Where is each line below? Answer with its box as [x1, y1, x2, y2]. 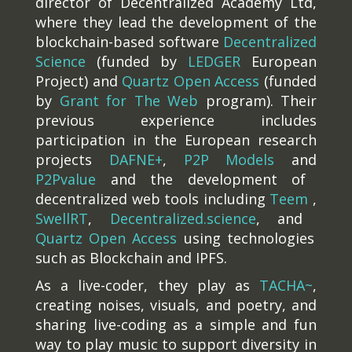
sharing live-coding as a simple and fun [35, 315, 317, 334]
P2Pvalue [35, 170, 96, 189]
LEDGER [177, 52, 240, 71]
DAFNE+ [108, 150, 163, 169]
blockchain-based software [35, 32, 219, 51]
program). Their [198, 91, 317, 110]
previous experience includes [35, 111, 317, 130]
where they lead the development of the [35, 13, 317, 31]
